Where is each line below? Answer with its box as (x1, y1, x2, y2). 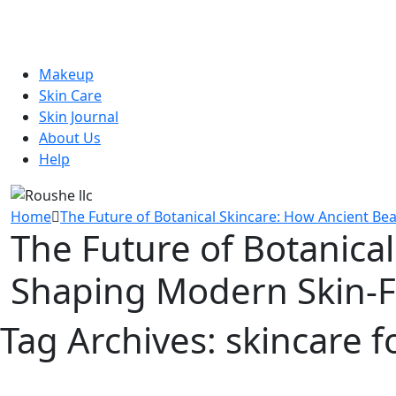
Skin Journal (39, 106, 118, 126)
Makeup (39, 64, 94, 84)
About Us (39, 127, 101, 148)
